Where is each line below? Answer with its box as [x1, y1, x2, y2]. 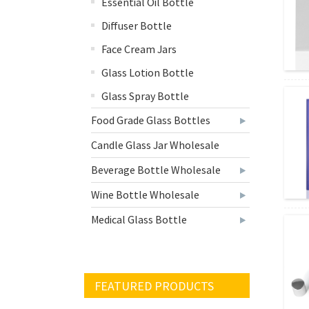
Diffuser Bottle [101, 19, 172, 32]
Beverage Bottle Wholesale [91, 163, 221, 177]
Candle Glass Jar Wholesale [91, 138, 219, 152]
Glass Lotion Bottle [101, 66, 194, 79]
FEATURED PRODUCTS [94, 278, 214, 294]
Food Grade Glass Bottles [91, 113, 210, 127]
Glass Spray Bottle [101, 89, 189, 103]
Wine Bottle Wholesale [91, 188, 199, 201]
